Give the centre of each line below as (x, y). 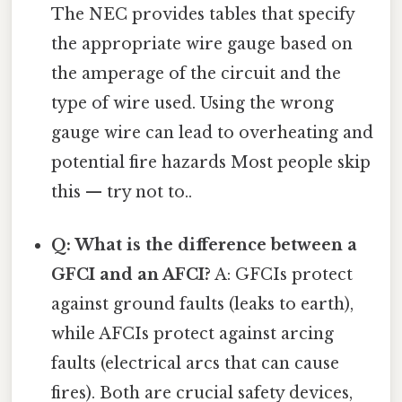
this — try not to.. (122, 192)
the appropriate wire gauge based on (202, 44)
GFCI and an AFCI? (131, 274)
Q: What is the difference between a (205, 245)
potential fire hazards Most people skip (211, 162)
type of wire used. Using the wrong (193, 103)
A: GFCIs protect (282, 274)
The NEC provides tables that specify (203, 14)
